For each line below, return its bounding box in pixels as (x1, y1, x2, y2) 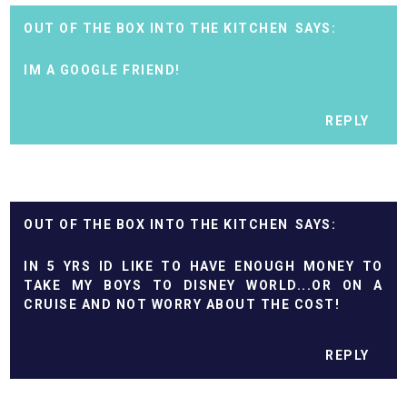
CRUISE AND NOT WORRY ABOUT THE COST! (24, 297, 341, 313)
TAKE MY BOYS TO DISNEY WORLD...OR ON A (24, 278, 383, 293)
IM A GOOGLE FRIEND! (24, 63, 181, 78)
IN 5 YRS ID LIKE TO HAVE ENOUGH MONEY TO (24, 259, 383, 274)
